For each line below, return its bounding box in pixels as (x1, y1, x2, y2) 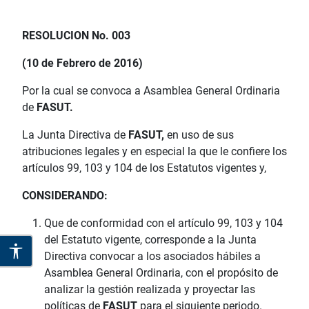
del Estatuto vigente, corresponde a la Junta (44, 233, 257, 247)
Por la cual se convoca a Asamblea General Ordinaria (22, 84, 280, 98)
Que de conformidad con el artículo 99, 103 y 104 (44, 217, 283, 230)
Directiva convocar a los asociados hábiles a (44, 250, 261, 263)
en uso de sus (167, 128, 234, 142)
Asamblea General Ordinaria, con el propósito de (44, 266, 278, 280)
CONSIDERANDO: (22, 189, 108, 203)
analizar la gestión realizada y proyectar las (44, 283, 255, 297)
